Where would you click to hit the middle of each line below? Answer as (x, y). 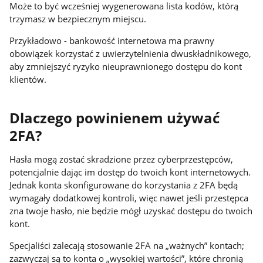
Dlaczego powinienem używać (115, 118)
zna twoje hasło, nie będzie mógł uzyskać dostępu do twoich (131, 211)
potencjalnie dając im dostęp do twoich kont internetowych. (130, 172)
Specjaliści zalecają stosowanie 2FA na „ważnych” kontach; (127, 246)
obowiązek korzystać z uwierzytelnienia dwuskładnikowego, (131, 53)
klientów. (29, 79)
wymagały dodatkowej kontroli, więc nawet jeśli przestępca (129, 198)
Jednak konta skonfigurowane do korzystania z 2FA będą (124, 185)
